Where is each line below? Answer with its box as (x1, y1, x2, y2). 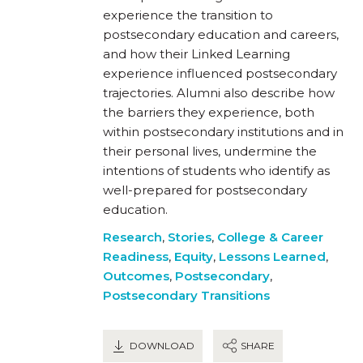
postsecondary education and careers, (103, 26, 339, 42)
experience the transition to (103, 6, 273, 23)
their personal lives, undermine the (103, 143, 317, 159)
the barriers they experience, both (103, 104, 314, 120)
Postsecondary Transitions (103, 287, 270, 303)
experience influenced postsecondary (103, 65, 337, 81)
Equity (174, 248, 213, 264)
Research (103, 228, 162, 245)
